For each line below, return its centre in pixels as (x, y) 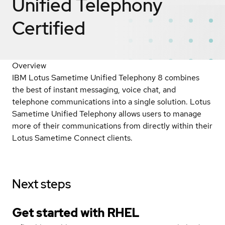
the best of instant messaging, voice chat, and (94, 89)
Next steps (41, 184)
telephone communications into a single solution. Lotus (111, 101)
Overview (29, 65)
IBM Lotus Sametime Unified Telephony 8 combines (106, 77)
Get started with (60, 212)
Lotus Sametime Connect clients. (72, 138)
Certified (49, 28)
